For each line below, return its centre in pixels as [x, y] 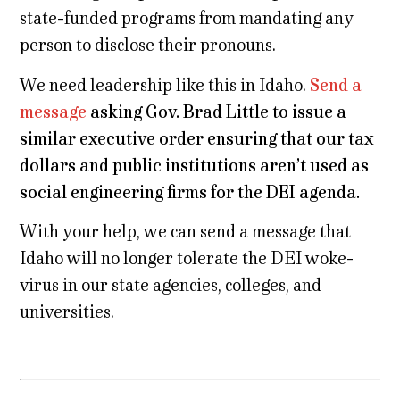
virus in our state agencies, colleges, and [171, 286]
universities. [67, 312]
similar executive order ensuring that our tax [197, 138]
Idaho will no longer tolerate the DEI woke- [187, 259]
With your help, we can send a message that [186, 232]
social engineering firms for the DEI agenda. [190, 192]
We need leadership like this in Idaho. [165, 85]
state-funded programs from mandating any [187, 19]
